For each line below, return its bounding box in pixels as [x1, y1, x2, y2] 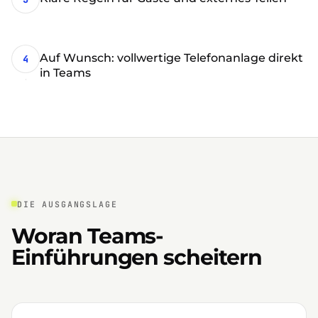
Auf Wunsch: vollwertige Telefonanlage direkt [40, 51, 303, 65]
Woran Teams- [11, 223, 164, 249]
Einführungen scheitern [11, 244, 262, 270]
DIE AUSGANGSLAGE [17, 198, 118, 209]
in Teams [40, 66, 91, 79]
